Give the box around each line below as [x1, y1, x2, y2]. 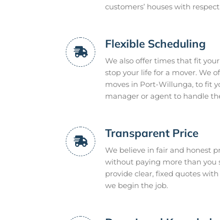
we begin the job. [105, 180, 168, 190]
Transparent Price [105, 125, 198, 140]
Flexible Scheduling [105, 36, 206, 51]
